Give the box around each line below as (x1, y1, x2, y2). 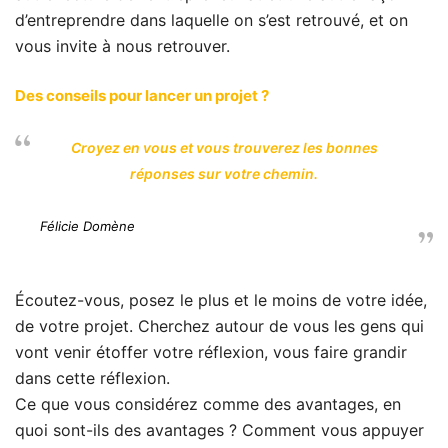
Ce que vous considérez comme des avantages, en (15, 394, 401, 414)
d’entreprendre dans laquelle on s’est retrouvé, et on (15, 10, 408, 30)
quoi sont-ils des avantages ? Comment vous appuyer (15, 420, 424, 440)
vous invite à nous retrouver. (15, 36, 230, 56)
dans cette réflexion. (15, 368, 170, 388)
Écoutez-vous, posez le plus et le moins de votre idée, (15, 290, 427, 310)
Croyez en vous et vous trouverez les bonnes (70, 139, 378, 156)
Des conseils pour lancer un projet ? (15, 86, 269, 105)
